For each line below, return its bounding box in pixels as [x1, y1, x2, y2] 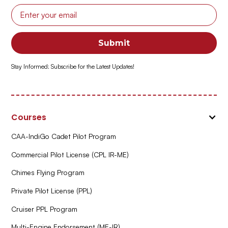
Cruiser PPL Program [11, 204, 78, 213]
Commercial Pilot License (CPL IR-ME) [11, 150, 129, 159]
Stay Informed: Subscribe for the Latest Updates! [11, 62, 135, 70]
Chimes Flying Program [11, 168, 85, 177]
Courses [11, 111, 47, 124]
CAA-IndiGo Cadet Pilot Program [11, 131, 117, 140]
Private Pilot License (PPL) [11, 186, 93, 195]
